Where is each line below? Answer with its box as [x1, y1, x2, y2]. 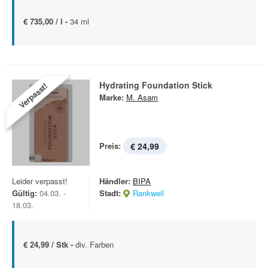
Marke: [99, 92, 124, 103]
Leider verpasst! [12, 175, 68, 187]
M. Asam [126, 92, 158, 103]
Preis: [99, 140, 121, 151]
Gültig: [12, 187, 37, 199]
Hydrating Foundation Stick [142, 79, 212, 91]
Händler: [99, 175, 130, 187]
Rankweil [133, 187, 164, 199]
